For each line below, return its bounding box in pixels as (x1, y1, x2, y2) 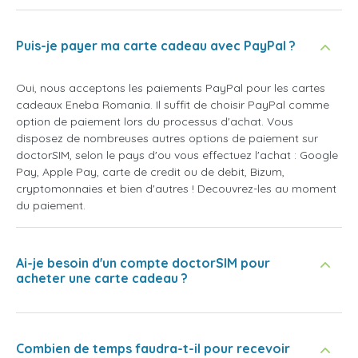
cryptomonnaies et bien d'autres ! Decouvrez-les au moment (16, 181, 336, 196)
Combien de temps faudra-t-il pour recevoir (16, 340, 290, 356)
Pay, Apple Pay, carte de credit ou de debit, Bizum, (16, 164, 284, 179)
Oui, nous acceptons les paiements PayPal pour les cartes (16, 80, 325, 95)
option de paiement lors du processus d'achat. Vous (16, 113, 293, 129)
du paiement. (16, 197, 86, 213)
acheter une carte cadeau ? (16, 269, 188, 286)
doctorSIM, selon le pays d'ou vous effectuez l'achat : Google (16, 147, 338, 162)
